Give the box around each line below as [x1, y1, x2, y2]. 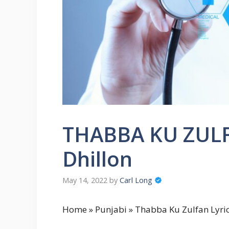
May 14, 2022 [62, 175, 107, 186]
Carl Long [120, 175, 152, 186]
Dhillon [62, 145, 132, 173]
